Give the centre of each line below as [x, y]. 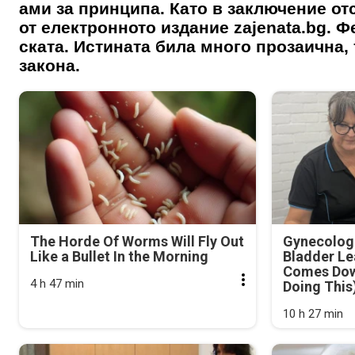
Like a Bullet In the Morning [119, 256]
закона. [50, 65]
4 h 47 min [57, 283]
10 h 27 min [313, 313]
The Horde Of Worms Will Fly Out [137, 241]
